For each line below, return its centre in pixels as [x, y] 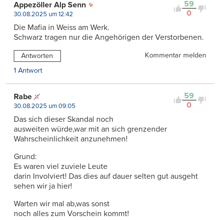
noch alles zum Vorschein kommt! [71, 213]
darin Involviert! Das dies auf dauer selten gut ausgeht [106, 176]
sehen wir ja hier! [43, 186]
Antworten [37, 56]
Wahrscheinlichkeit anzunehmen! [71, 139]
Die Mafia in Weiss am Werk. [62, 28]
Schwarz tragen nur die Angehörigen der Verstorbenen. [109, 38]
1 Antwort [28, 70]
